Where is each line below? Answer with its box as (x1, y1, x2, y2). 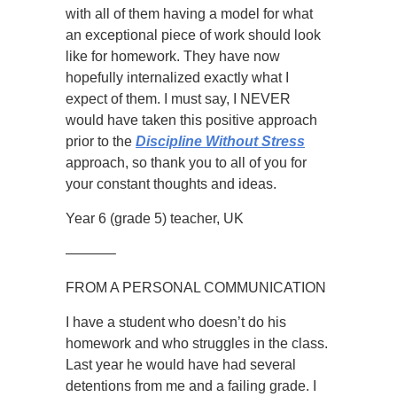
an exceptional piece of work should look (66, 27, 321, 43)
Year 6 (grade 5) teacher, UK (66, 211, 244, 226)
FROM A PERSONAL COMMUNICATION (66, 280, 326, 295)
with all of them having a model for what (66, 6, 313, 21)
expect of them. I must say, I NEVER (66, 91, 291, 106)
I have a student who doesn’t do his (66, 315, 286, 330)
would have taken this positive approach (66, 113, 317, 128)
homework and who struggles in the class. (66, 336, 328, 351)
